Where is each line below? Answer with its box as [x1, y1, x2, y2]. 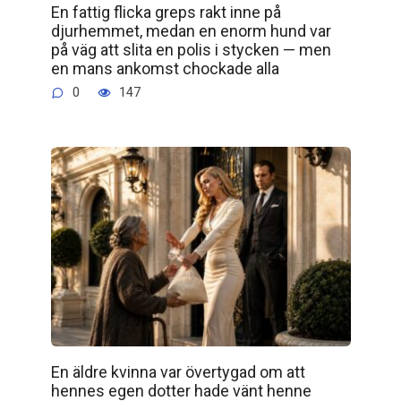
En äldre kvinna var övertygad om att [50, 362, 305, 381]
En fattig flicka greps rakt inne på [50, 3, 281, 22]
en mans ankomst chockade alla [50, 59, 279, 79]
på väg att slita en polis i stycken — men [50, 40, 331, 60]
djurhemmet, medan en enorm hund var [50, 21, 331, 41]
